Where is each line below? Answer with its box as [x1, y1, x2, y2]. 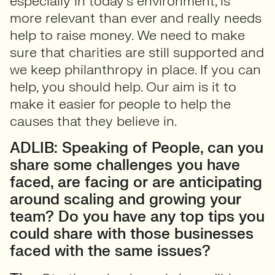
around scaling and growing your [10, 190, 241, 209]
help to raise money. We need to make [10, 26, 245, 44]
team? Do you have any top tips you [10, 207, 265, 227]
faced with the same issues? [10, 242, 211, 261]
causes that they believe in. [10, 112, 177, 130]
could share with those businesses [10, 225, 254, 244]
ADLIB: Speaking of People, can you [10, 139, 263, 158]
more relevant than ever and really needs [10, 9, 261, 27]
